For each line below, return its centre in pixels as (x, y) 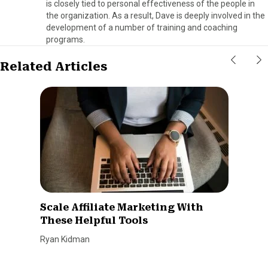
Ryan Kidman (65, 239)
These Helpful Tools (94, 220)
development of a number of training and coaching (142, 27)
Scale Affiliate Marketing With (121, 207)
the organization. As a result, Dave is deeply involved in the (156, 15)
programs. (66, 39)
